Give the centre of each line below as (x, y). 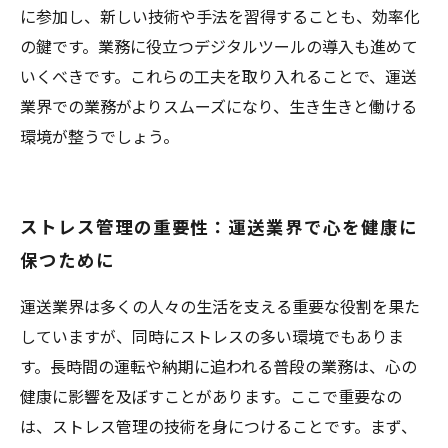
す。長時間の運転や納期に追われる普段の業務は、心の (218, 366)
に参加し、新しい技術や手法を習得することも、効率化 (220, 16)
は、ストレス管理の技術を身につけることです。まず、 (218, 426)
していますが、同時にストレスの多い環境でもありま (212, 336)
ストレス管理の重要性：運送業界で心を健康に (219, 226)
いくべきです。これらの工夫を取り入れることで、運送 (218, 76)
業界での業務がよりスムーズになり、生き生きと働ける (218, 106)
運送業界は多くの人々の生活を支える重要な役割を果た (220, 306)
